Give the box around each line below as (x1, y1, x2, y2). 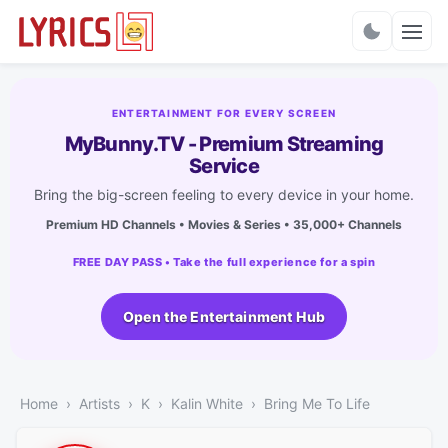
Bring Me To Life (264, 394, 370, 412)
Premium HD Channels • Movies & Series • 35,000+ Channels (46, 216, 402, 232)
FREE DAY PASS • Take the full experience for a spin (72, 254, 376, 269)
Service (188, 153, 260, 178)
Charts (198, 30, 250, 51)
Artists (79, 394, 120, 412)
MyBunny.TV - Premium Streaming (64, 131, 384, 156)
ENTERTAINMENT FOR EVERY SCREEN (111, 106, 336, 119)
